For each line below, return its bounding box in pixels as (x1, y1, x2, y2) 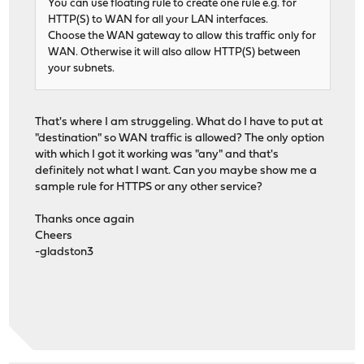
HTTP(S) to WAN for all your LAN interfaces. (48, 14, 269, 25)
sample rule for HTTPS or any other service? (35, 180, 263, 193)
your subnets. (48, 63, 115, 74)
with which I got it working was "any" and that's (35, 148, 279, 161)
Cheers (35, 229, 73, 242)
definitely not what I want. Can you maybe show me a (35, 164, 318, 177)
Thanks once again (35, 213, 135, 226)
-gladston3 (35, 245, 94, 258)
